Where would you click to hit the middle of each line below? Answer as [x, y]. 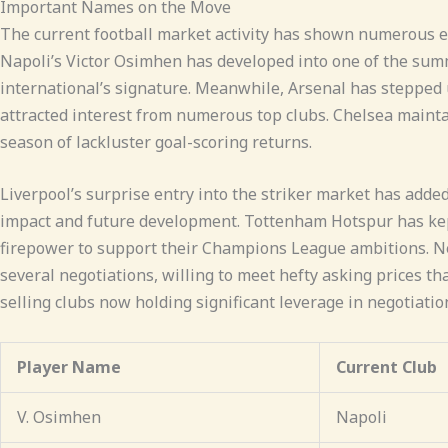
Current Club [386, 366]
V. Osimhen [59, 416]
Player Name [69, 366]
